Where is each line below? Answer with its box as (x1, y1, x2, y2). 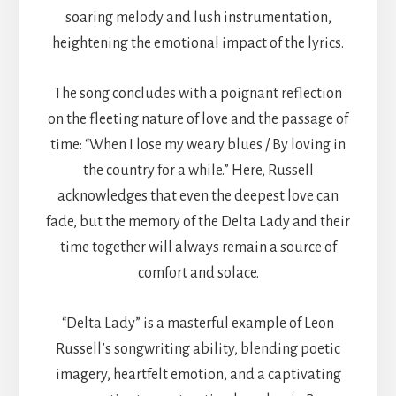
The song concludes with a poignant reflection (54, 85, 342, 102)
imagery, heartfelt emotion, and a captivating (55, 366, 341, 383)
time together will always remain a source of (59, 239, 337, 255)
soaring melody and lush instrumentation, (65, 9, 331, 26)
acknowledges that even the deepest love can (57, 187, 339, 204)
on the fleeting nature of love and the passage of (48, 110, 348, 127)
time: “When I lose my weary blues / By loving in (50, 136, 346, 153)
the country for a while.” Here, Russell (82, 162, 314, 179)
